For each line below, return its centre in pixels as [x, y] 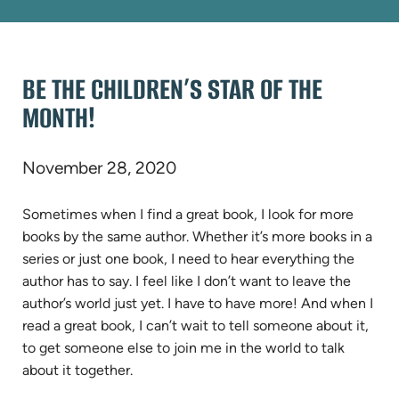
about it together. [77, 370]
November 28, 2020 [99, 168]
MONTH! [59, 118]
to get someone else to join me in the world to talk [183, 348]
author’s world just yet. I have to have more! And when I [198, 304]
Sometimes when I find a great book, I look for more [188, 215]
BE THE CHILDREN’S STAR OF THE [172, 90]
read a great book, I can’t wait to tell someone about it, [195, 326]
